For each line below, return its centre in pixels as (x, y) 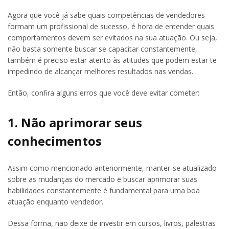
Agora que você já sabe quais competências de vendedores (106, 15)
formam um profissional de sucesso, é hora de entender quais (111, 27)
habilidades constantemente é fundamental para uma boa (104, 191)
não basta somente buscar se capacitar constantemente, (102, 49)
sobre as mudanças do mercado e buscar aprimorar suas (102, 179)
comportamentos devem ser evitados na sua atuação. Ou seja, (112, 38)
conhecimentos (55, 141)
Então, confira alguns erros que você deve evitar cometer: (104, 93)
